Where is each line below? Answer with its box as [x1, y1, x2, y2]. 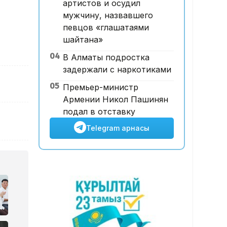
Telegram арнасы [86, 124, 149, 133]
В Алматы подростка [62, 52, 149, 63]
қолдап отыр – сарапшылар [48, 29, 162, 40]
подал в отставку [62, 106, 135, 117]
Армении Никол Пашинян [62, 94, 168, 105]
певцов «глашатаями [62, 22, 149, 33]
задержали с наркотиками [62, 64, 171, 75]
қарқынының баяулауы [48, 17, 140, 27]
